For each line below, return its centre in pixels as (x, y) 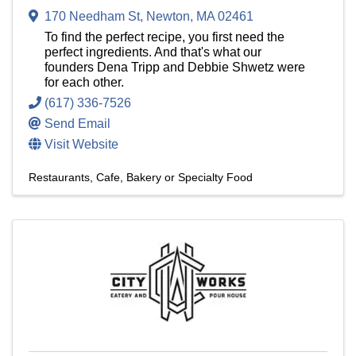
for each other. (84, 83)
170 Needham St (92, 17)
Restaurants (59, 178)
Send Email (77, 124)
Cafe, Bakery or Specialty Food (174, 178)
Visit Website (81, 145)
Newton (168, 17)
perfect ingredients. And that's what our (153, 52)
